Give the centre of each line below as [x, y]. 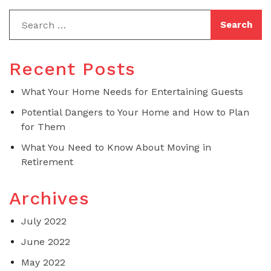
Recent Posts [72, 68]
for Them [43, 126]
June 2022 [46, 241]
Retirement [47, 162]
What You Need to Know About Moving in [116, 147]
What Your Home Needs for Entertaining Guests [132, 91]
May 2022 [43, 262]
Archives [49, 198]
